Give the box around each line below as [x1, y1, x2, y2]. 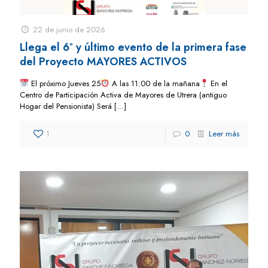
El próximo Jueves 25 [28, 77, 100, 89]
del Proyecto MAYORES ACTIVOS [20, 53, 187, 69]
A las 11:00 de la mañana [109, 77, 200, 89]
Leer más [209, 127, 239, 139]
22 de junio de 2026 [33, 23, 106, 35]
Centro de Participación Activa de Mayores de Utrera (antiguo [20, 89, 227, 100]
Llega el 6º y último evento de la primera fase [20, 39, 246, 55]
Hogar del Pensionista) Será [20, 100, 112, 112]
